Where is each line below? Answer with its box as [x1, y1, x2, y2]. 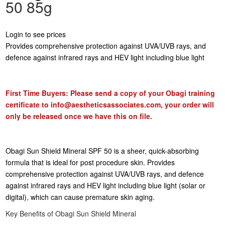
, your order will [161, 99, 214, 110]
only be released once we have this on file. [6, 111, 153, 122]
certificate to [6, 99, 51, 110]
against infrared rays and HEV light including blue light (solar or [6, 180, 206, 191]
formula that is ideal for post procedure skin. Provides [6, 157, 175, 168]
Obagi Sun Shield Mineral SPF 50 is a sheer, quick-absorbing [6, 146, 199, 156]
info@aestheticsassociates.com [51, 99, 161, 110]
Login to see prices [6, 29, 66, 40]
